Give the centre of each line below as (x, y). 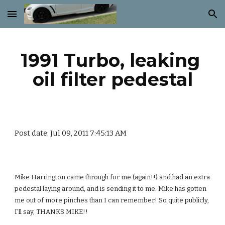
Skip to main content (44, 19)
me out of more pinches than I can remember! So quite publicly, (112, 200)
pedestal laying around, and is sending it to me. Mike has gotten (111, 189)
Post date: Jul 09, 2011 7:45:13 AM (71, 133)
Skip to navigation (186, 19)
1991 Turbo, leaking (110, 60)
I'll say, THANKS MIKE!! (51, 212)
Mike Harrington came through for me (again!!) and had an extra (113, 177)
